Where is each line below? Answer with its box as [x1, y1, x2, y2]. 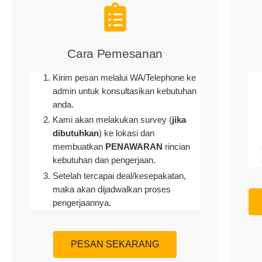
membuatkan [53, 142, 105, 152]
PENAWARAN [105, 142, 163, 152]
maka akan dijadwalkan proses [53, 184, 171, 194]
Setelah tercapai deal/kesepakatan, [53, 171, 186, 181]
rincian [163, 142, 190, 152]
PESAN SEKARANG [71, 239, 160, 249]
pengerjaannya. [53, 198, 111, 208]
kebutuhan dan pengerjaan [53, 156, 153, 166]
